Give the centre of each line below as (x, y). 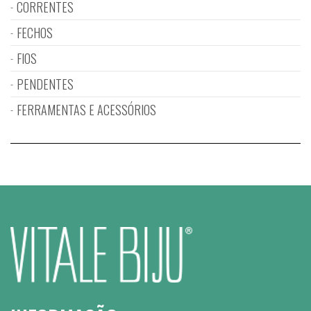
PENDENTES (45, 84)
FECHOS (35, 33)
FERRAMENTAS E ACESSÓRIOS (86, 110)
